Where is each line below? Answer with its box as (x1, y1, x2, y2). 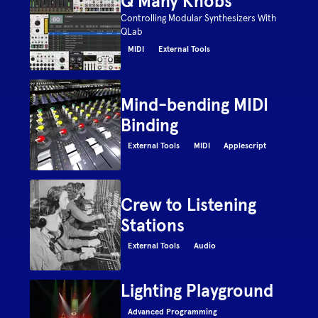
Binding (121, 114, 179, 136)
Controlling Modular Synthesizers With (121, 12, 277, 24)
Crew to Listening (121, 193, 257, 216)
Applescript (224, 141, 267, 150)
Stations (121, 214, 185, 236)
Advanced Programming (128, 306, 218, 317)
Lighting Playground (121, 280, 274, 302)
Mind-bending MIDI (121, 93, 269, 116)
